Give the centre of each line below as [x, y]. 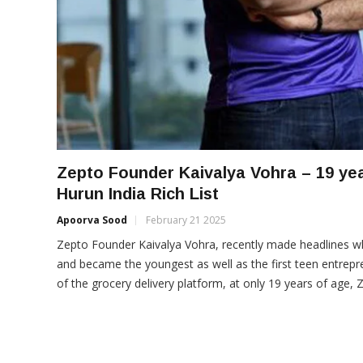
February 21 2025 [186, 220]
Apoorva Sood [92, 220]
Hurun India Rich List [137, 193]
